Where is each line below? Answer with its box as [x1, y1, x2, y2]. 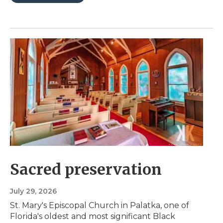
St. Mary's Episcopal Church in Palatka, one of [10, 201, 189, 211]
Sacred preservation [10, 160, 162, 179]
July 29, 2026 [10, 187, 57, 196]
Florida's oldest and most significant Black [10, 212, 175, 222]
